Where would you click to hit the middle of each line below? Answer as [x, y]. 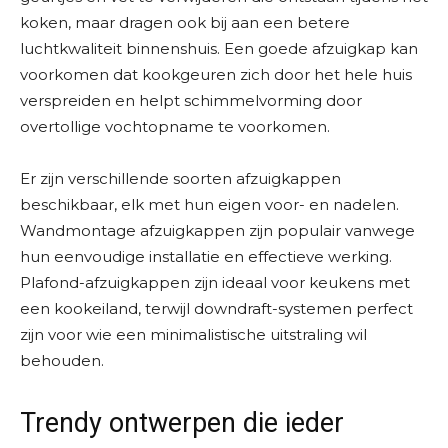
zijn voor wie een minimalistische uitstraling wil [193, 335]
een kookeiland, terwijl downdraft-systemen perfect [216, 309]
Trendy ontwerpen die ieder [182, 423]
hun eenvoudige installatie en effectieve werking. [206, 257]
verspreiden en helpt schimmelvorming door [191, 101]
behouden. [62, 361]
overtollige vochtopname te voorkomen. [175, 127]
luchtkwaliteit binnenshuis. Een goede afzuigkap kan [219, 49]
